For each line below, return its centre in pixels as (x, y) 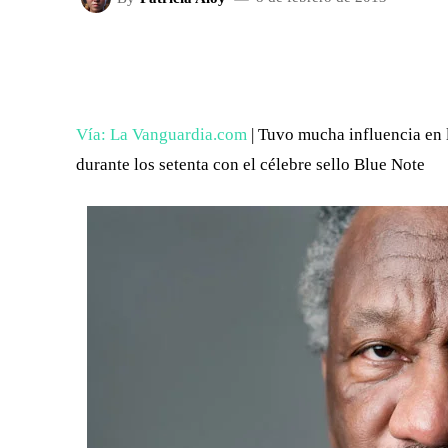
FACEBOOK (287, 63)
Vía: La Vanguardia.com (161, 134)
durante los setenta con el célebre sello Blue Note (250, 164)
